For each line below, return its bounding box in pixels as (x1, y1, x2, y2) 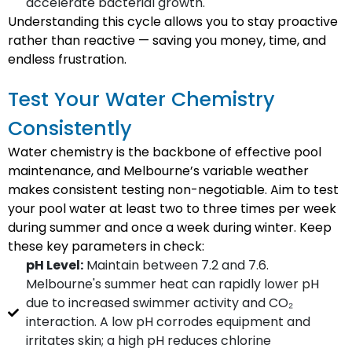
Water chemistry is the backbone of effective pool (8, 143, 321, 161)
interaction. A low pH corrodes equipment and (25, 313, 310, 331)
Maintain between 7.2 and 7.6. (82, 256, 269, 274)
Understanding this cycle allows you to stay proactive (8, 13, 338, 31)
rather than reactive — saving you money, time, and (8, 31, 326, 49)
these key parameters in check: (8, 237, 204, 255)
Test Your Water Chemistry (8, 86, 275, 113)
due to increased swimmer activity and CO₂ (25, 294, 293, 312)
